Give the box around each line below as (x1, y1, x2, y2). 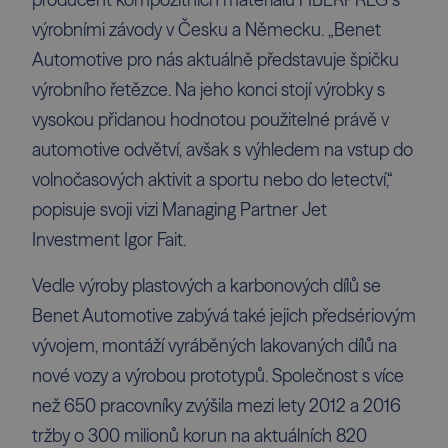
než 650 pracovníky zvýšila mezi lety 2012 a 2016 (31, 395, 401, 418)
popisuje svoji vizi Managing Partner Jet (31, 199, 327, 222)
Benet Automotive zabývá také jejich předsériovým (31, 305, 416, 328)
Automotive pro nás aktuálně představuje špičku (31, 49, 399, 72)
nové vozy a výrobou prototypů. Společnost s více (31, 365, 404, 388)
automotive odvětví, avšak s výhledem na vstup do (31, 139, 413, 162)
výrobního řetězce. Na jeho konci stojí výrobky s (31, 79, 385, 102)
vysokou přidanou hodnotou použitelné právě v (31, 109, 389, 132)
